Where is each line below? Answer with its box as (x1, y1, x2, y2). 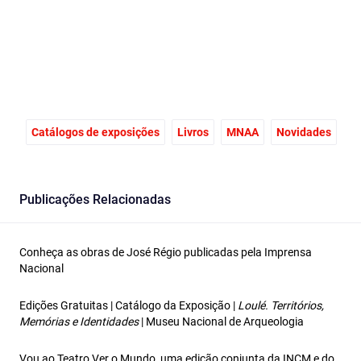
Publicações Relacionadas (19, 191, 171, 207)
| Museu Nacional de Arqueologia (139, 314, 304, 328)
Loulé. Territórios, (238, 298, 324, 312)
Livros (177, 125, 209, 139)
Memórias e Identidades (19, 314, 139, 328)
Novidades (276, 125, 331, 139)
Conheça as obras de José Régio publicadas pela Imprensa (19, 245, 312, 259)
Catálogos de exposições (31, 125, 160, 139)
